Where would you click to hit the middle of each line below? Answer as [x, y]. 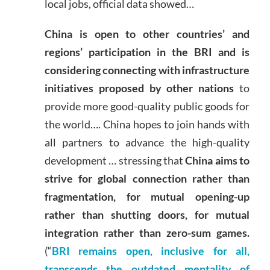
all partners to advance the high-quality [147, 142]
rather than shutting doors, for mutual [147, 214]
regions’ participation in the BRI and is [147, 52]
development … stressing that [115, 160]
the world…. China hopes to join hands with [147, 124]
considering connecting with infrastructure [147, 70]
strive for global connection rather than [147, 178]
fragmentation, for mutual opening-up [147, 196]
